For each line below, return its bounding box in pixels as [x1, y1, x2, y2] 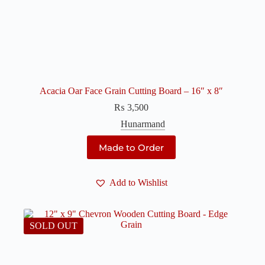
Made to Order [98, 141, 164, 153]
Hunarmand [121, 119, 166, 130]
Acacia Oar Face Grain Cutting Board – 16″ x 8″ [39, 86, 223, 96]
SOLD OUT [30, 221, 77, 231]
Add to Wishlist [109, 177, 168, 188]
